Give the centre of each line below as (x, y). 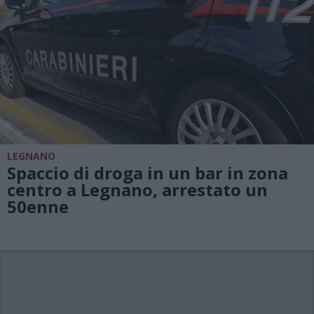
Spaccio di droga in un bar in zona (148, 172)
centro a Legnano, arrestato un (137, 189)
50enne (38, 206)
